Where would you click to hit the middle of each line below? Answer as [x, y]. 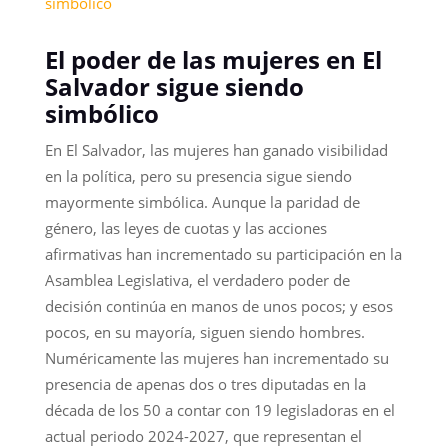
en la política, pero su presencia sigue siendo [198, 175]
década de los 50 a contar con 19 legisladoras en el [219, 409]
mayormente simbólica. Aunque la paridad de [202, 201]
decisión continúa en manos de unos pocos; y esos [218, 305]
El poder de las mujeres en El [213, 59]
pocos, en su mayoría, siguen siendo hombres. [204, 331]
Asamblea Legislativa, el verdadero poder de [197, 279]
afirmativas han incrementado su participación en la [223, 253]
